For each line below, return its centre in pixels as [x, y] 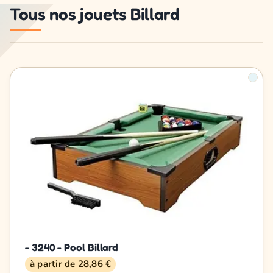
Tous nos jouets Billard [95, 14]
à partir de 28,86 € [71, 264]
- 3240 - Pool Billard [72, 247]
